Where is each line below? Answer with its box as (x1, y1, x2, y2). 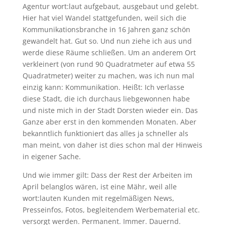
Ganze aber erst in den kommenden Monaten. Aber (22, 117, 196, 127)
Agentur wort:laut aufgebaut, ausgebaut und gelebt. (22, 2, 199, 11)
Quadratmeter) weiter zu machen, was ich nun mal (22, 71, 194, 80)
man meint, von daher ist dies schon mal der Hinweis (22, 140, 202, 150)
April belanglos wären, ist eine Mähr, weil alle (22, 182, 177, 191)
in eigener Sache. (22, 152, 81, 161)
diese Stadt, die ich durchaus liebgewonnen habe (22, 94, 190, 103)
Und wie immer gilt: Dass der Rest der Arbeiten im (22, 170, 192, 180)
